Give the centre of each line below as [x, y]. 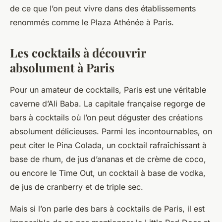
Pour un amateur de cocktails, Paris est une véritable [108, 90]
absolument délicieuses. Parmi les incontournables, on [111, 131]
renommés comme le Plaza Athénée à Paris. [92, 22]
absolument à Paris [62, 67]
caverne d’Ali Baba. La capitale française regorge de [108, 104]
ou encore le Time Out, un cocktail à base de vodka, [108, 173]
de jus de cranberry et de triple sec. [77, 187]
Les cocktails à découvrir [78, 53]
